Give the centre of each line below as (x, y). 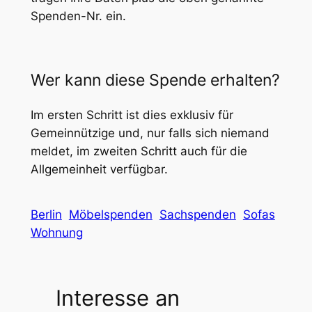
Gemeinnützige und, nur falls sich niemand (150, 133)
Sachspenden (197, 215)
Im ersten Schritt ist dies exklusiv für (132, 115)
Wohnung (56, 233)
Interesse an (117, 297)
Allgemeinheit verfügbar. (99, 169)
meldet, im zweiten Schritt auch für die (139, 151)
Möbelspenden (110, 215)
